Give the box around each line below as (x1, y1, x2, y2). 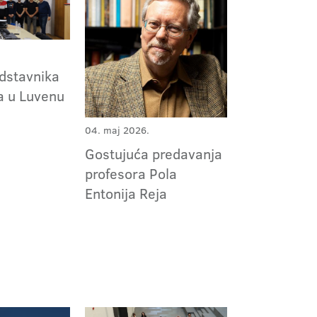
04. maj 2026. (84, 123, 149, 138)
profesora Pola (84, 163, 177, 184)
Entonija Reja (84, 183, 171, 204)
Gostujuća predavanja (84, 144, 222, 164)
